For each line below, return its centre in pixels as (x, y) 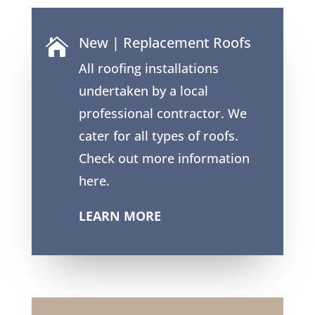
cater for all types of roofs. (158, 136)
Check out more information (164, 159)
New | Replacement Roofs (165, 43)
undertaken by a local (143, 91)
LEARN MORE (120, 216)
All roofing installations (148, 69)
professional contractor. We (162, 114)
